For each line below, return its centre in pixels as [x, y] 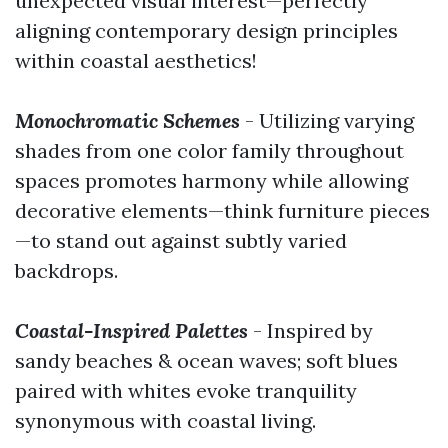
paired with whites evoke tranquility [186, 390]
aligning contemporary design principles [206, 30]
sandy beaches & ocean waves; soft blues [206, 360]
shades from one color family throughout [209, 150]
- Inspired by [310, 330]
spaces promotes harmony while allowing [211, 180]
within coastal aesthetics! [136, 60]
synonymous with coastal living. [165, 420]
